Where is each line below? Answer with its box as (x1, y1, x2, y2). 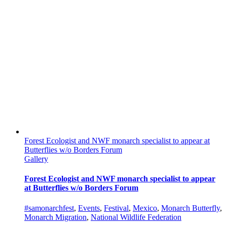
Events (78, 203, 100, 212)
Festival (104, 203, 129, 212)
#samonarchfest (24, 203, 74, 212)
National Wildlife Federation (91, 212, 181, 221)
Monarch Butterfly (161, 203, 220, 212)
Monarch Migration (24, 212, 87, 221)
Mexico (133, 203, 157, 212)
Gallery (24, 155, 48, 163)
